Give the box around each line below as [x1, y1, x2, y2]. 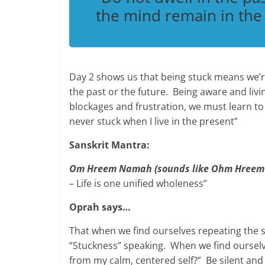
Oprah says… [69, 200, 131, 214]
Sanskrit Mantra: [69, 138, 154, 151]
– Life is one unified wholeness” [69, 176, 207, 190]
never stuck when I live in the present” [69, 114, 238, 128]
